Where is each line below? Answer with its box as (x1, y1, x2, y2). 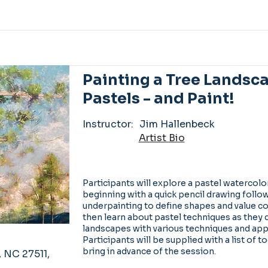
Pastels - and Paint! (82, 89, 234, 108)
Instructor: (82, 118, 133, 130)
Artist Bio (138, 131, 185, 144)
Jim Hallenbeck (139, 118, 215, 130)
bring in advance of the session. (82, 246, 216, 257)
